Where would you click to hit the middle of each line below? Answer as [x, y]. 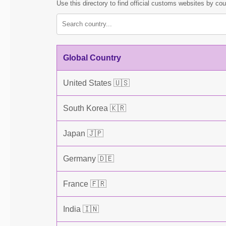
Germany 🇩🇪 [89, 159]
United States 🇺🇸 [96, 83]
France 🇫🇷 [85, 184]
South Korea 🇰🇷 [95, 108]
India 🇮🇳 [81, 209]
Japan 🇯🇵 [83, 133]
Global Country [92, 58]
